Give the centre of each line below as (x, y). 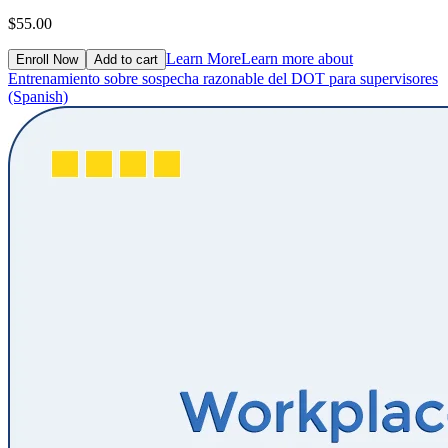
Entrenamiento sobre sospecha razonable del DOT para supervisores (223, 78)
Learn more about (297, 58)
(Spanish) (38, 96)
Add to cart (126, 59)
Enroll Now (47, 59)
